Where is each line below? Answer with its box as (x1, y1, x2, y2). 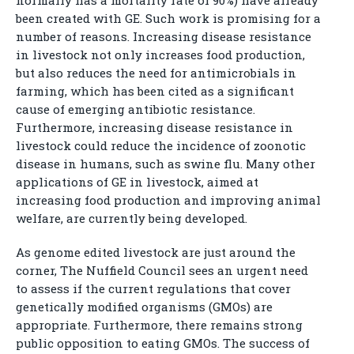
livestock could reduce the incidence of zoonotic (16, 137, 306, 153)
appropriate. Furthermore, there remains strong (16, 317, 303, 333)
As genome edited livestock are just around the (16, 244, 296, 260)
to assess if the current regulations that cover (16, 281, 291, 296)
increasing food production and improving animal (16, 192, 321, 208)
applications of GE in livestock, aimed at (16, 174, 258, 190)
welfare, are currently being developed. (16, 210, 247, 226)
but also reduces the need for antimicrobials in (16, 65, 296, 81)
